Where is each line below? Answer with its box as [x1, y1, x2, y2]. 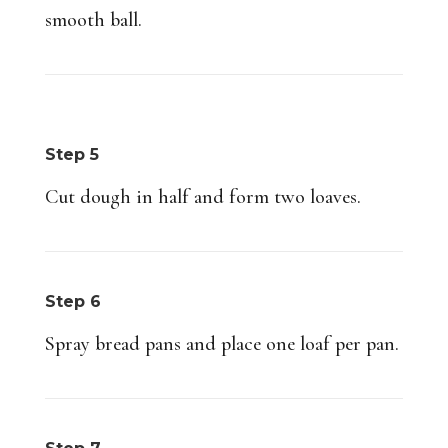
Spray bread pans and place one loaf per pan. [44, 331, 399, 356]
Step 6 [44, 291, 101, 311]
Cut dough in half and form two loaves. [44, 184, 361, 209]
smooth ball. [44, 7, 142, 32]
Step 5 [44, 144, 99, 164]
